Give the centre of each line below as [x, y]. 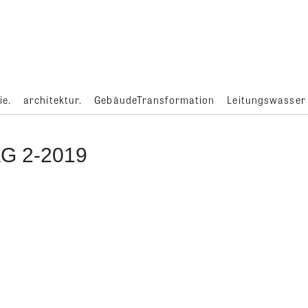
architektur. [53, 100]
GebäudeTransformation [155, 100]
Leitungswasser [266, 100]
